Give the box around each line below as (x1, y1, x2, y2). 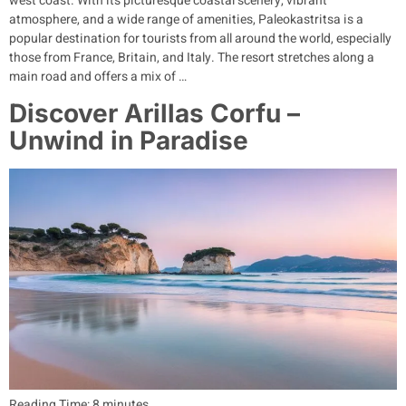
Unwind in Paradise (9, 124, 248, 156)
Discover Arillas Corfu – (9, 97, 300, 129)
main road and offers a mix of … (9, 67, 187, 87)
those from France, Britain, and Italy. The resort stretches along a (9, 48, 374, 68)
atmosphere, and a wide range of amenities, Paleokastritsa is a (9, 10, 363, 30)
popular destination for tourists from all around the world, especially (9, 29, 391, 49)
